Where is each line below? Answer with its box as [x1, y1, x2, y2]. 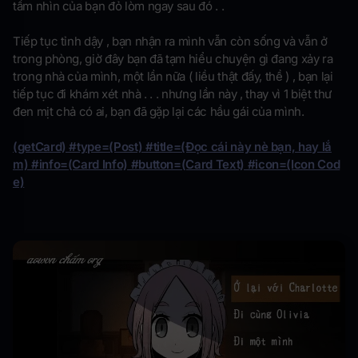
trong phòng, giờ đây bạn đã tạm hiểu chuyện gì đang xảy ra [13, 50, 333, 66]
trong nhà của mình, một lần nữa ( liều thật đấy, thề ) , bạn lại [13, 68, 333, 84]
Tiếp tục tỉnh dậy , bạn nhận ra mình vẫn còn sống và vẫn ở [13, 33, 328, 49]
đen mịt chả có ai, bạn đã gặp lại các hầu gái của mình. [13, 103, 304, 119]
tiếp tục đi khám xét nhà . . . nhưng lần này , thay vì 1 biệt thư [13, 86, 332, 101]
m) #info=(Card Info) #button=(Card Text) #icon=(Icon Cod [13, 156, 340, 172]
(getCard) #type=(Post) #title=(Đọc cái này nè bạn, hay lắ [13, 138, 332, 154]
